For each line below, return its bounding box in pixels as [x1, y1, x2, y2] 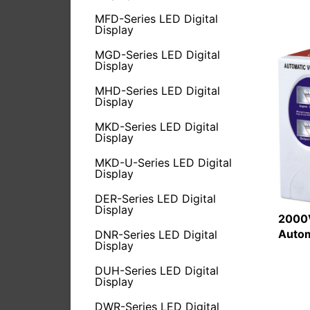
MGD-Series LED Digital [95, 48, 220, 62]
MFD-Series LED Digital [95, 12, 218, 26]
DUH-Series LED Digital [95, 264, 219, 277]
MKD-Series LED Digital [95, 120, 219, 134]
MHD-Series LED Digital [95, 84, 220, 98]
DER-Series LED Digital [95, 192, 216, 206]
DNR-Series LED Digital [95, 228, 217, 241]
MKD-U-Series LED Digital [95, 156, 232, 170]
